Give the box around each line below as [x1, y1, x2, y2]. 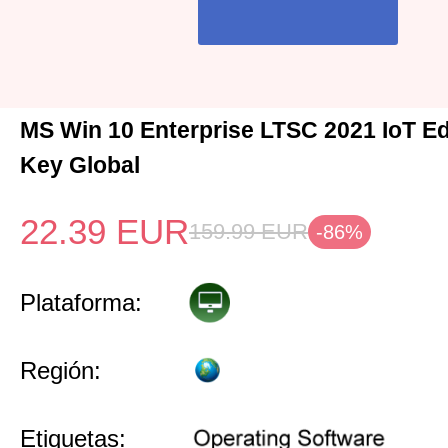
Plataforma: [20, 289, 142, 316]
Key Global [20, 152, 140, 178]
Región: [20, 357, 101, 384]
